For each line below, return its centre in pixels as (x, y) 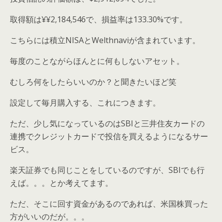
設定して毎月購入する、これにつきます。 (85, 102)
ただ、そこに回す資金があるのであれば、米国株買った (109, 203)
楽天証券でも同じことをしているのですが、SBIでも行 (107, 170)
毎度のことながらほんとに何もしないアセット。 (97, 61)
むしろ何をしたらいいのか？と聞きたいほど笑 (93, 82)
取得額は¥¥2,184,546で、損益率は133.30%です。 (99, 19)
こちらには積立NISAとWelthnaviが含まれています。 (105, 40)
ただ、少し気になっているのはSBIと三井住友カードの (107, 123)
